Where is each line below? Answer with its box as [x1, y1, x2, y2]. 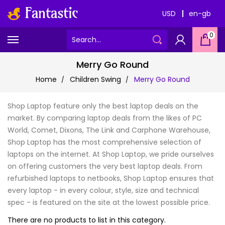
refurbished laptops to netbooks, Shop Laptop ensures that [8, 173, 214, 183]
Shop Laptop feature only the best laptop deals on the [8, 101, 198, 111]
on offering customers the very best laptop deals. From [8, 161, 202, 171]
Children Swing [69, 74, 121, 84]
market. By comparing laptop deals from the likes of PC [8, 113, 202, 123]
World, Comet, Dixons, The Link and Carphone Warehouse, [8, 125, 210, 135]
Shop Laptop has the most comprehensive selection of [8, 137, 201, 147]
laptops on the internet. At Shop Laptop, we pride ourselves [8, 149, 214, 159]
